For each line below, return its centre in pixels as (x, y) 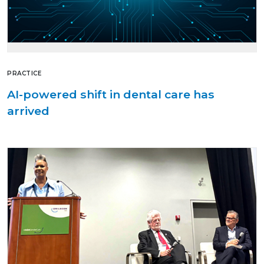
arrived (28, 111)
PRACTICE (24, 74)
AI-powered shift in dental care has (111, 95)
